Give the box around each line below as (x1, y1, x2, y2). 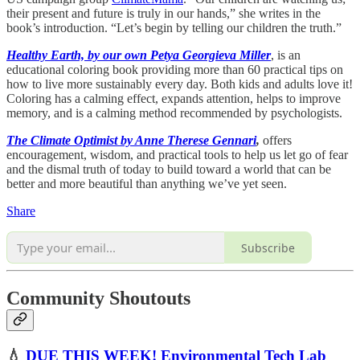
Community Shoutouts (6, 288, 190, 309)
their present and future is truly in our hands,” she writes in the (6, 6, 321, 21)
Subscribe (241, 239, 295, 256)
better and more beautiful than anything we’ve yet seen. (6, 177, 287, 191)
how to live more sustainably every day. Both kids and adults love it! (6, 77, 353, 92)
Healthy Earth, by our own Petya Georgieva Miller (6, 48, 271, 63)
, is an (271, 48, 301, 63)
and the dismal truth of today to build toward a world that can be (6, 162, 331, 177)
